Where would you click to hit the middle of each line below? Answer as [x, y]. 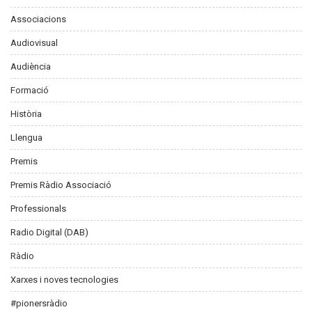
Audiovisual [34, 43]
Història [26, 114]
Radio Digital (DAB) [49, 233]
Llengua [26, 138]
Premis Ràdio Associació [61, 185]
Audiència [31, 67]
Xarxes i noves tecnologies [64, 280]
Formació [30, 91]
